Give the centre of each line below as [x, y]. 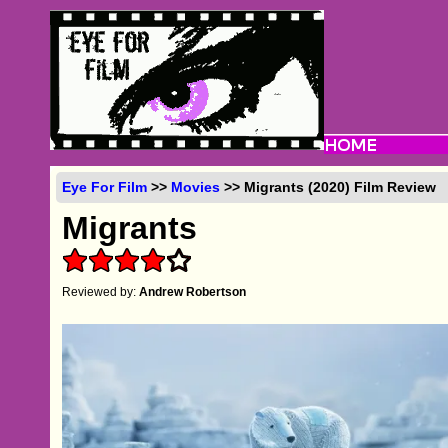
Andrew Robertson [193, 291]
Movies [196, 186]
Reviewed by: [101, 291]
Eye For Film [105, 186]
